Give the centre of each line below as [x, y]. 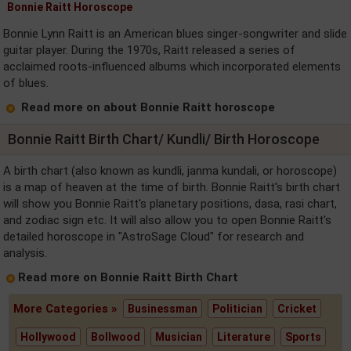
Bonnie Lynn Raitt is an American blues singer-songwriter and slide [175, 34]
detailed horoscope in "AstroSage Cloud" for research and [154, 237]
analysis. [25, 253]
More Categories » [67, 309]
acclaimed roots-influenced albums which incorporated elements [172, 67]
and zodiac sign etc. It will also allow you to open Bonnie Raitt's [167, 220]
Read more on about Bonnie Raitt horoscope [148, 107]
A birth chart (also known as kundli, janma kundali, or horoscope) [170, 171]
